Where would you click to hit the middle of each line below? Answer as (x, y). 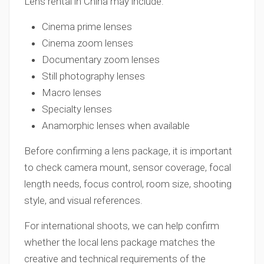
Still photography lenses (93, 76)
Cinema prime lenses (87, 27)
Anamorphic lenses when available (116, 126)
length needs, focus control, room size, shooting (128, 184)
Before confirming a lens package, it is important (128, 151)
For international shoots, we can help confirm (122, 226)
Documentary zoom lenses (101, 60)
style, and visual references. (83, 200)
